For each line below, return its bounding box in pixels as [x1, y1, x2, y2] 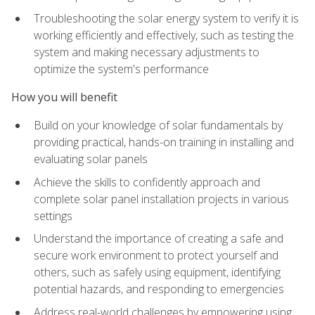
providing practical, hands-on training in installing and [34, 134, 294, 150]
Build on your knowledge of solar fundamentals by [34, 117, 283, 134]
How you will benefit [11, 89, 117, 105]
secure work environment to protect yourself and [34, 247, 278, 264]
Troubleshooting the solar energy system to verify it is [34, 10, 299, 26]
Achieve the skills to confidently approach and [34, 174, 260, 190]
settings [34, 207, 72, 224]
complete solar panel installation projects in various [34, 191, 289, 207]
